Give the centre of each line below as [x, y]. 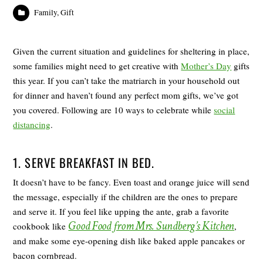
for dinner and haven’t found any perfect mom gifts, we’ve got [126, 95]
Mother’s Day [206, 66]
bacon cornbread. [45, 256]
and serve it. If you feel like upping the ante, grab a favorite [121, 212]
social [225, 110]
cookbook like [41, 226]
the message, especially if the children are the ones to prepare [126, 197]
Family [46, 12]
